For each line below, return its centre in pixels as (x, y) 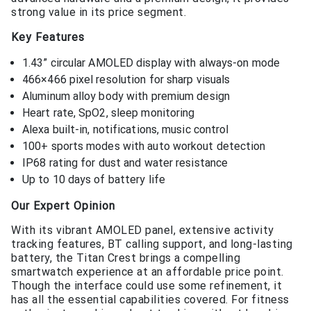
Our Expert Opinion (63, 206)
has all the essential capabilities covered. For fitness (150, 300)
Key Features (48, 37)
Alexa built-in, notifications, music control (126, 130)
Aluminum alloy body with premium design (126, 96)
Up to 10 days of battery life (94, 180)
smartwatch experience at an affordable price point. (148, 272)
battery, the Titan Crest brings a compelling (126, 258)
